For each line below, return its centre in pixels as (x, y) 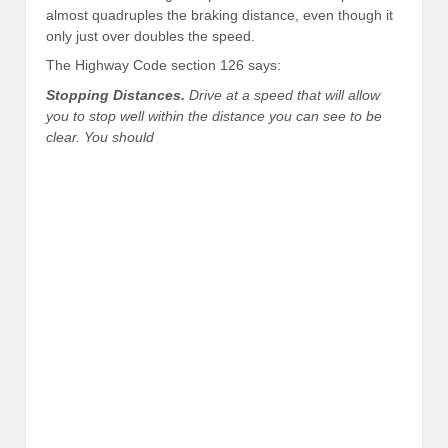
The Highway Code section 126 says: (163, 65)
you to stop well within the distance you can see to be (214, 115)
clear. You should (100, 136)
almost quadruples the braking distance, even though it (219, 14)
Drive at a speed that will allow (282, 94)
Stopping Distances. (115, 94)
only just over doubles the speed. (150, 35)
